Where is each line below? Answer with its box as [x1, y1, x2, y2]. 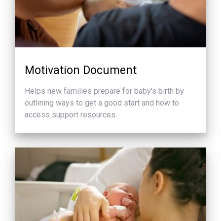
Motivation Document [25, 64, 137, 77]
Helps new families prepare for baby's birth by [25, 86, 184, 96]
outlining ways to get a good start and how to [25, 98, 179, 108]
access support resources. [25, 110, 117, 119]
